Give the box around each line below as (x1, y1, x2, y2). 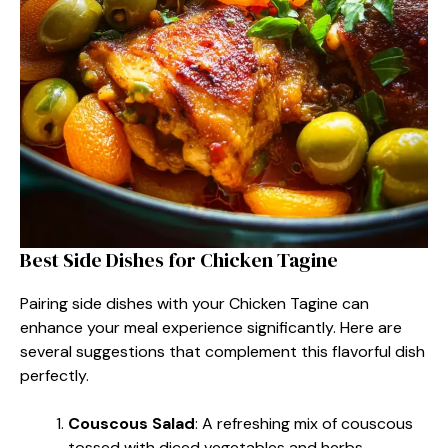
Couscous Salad (68, 412, 195, 434)
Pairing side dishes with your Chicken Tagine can (20, 292, 369, 314)
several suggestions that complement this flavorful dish (20, 340, 425, 362)
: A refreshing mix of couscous (195, 412, 413, 434)
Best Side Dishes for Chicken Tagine (20, 245, 338, 274)
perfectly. (20, 364, 89, 386)
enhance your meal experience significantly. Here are (20, 316, 402, 338)
